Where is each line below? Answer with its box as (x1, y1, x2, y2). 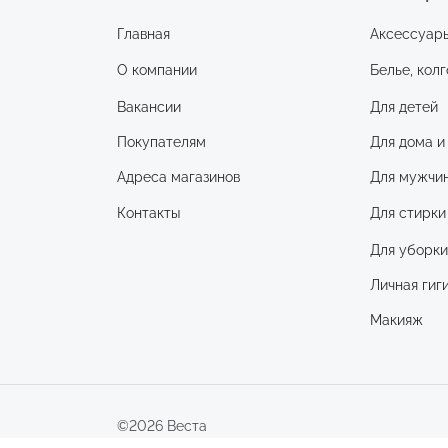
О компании (117, 62, 197, 79)
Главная (117, 26, 170, 43)
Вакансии (117, 97, 181, 114)
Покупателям (117, 133, 206, 150)
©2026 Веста (117, 418, 207, 435)
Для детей (370, 97, 439, 114)
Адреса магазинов (117, 169, 240, 186)
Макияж (370, 312, 424, 329)
